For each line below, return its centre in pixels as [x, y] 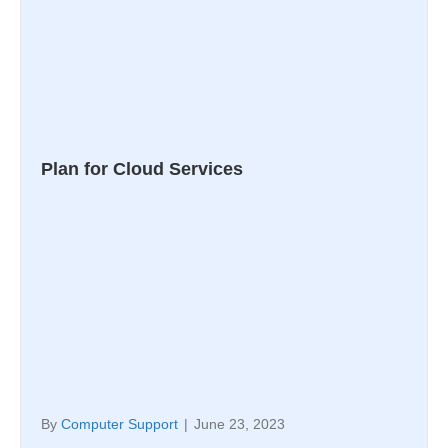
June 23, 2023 [239, 423]
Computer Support [119, 423]
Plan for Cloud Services [142, 168]
